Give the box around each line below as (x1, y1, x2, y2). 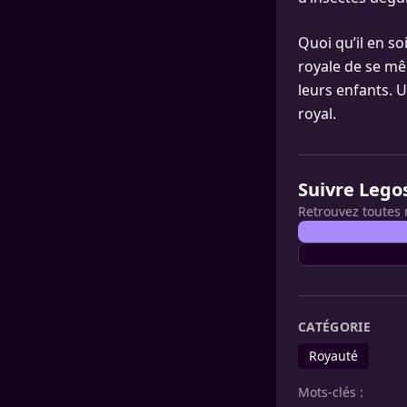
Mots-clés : (298, 383, 363, 401)
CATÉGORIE (298, 318, 372, 335)
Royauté (309, 347, 358, 364)
